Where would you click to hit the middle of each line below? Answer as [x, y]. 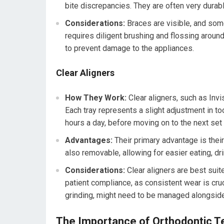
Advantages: [89, 140]
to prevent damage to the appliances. [129, 48]
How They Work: [96, 98]
